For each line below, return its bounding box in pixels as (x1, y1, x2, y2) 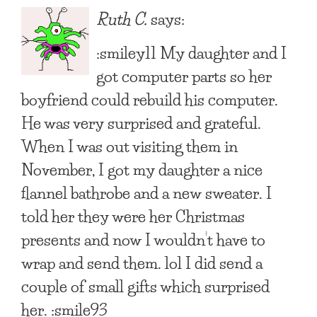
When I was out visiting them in (21, 132, 238, 159)
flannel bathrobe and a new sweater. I (21, 178, 272, 206)
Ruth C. (96, 4, 147, 32)
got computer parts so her (96, 62, 272, 89)
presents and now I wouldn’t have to (21, 225, 265, 253)
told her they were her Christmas (21, 202, 245, 229)
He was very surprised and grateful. (21, 108, 261, 136)
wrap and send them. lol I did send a (21, 248, 263, 276)
